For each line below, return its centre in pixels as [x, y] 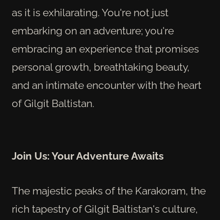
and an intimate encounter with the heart [107, 85]
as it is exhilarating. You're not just [90, 12]
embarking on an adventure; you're [93, 30]
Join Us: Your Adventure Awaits [88, 156]
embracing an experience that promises [105, 49]
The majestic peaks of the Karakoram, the [109, 191]
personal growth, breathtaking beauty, [101, 67]
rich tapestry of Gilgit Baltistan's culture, [105, 209]
